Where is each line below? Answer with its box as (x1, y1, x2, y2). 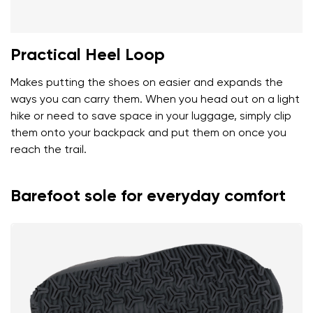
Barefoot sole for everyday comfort (10, 187, 286, 205)
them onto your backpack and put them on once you (10, 127, 286, 139)
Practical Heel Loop (10, 46, 165, 64)
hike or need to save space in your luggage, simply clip (10, 110, 291, 122)
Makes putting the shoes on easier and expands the (10, 77, 283, 89)
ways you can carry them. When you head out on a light (10, 94, 300, 105)
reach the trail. (10, 144, 87, 156)
